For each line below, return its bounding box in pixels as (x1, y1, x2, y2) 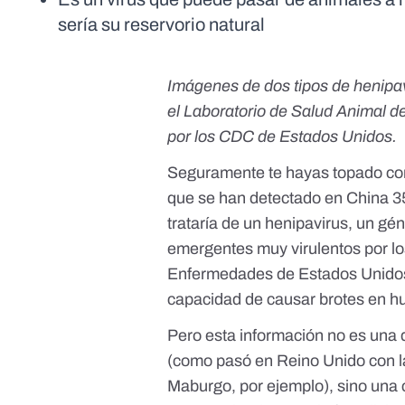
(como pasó (167, 351, 256, 370)
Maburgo (167, 376, 232, 395)
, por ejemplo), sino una (231, 376, 402, 395)
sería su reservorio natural (58, 14, 265, 34)
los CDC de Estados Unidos (194, 127, 393, 146)
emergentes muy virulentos (167, 239, 362, 258)
